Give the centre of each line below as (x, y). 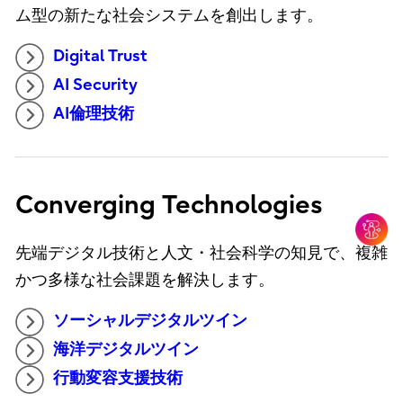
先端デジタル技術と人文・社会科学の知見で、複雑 (201, 254)
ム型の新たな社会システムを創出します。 (169, 16)
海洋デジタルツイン (125, 350)
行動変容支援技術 (117, 379)
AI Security (95, 85)
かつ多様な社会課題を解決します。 (144, 281)
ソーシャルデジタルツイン (150, 321)
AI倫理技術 (93, 114)
